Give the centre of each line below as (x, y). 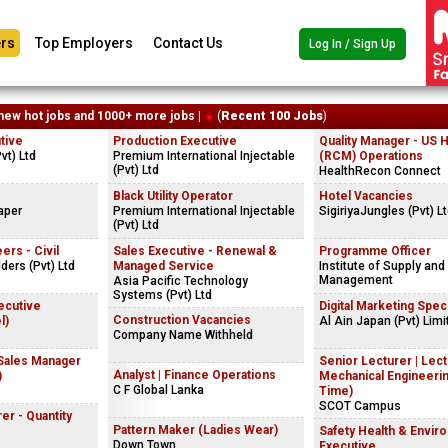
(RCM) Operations (371, 156)
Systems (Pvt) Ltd (162, 295)
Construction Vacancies (182, 320)
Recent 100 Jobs (272, 116)
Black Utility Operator (173, 196)
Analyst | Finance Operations (194, 375)
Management (356, 280)
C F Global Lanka (158, 390)
